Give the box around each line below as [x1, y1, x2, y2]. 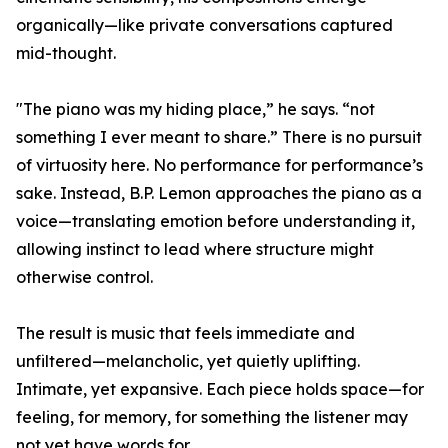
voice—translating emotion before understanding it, [16, 211, 415, 232]
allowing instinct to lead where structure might [16, 239, 374, 260]
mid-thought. [16, 43, 116, 64]
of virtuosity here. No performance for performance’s [16, 155, 423, 176]
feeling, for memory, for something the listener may [16, 407, 408, 428]
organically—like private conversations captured [16, 15, 393, 36]
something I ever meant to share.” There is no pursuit [16, 127, 422, 148]
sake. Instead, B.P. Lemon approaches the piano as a [16, 183, 422, 204]
